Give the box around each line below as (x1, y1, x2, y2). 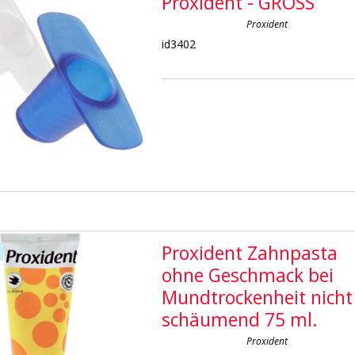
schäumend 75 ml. (162, 307, 319, 332)
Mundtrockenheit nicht (162, 284, 353, 310)
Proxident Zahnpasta (162, 240, 338, 265)
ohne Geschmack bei (162, 262, 334, 288)
